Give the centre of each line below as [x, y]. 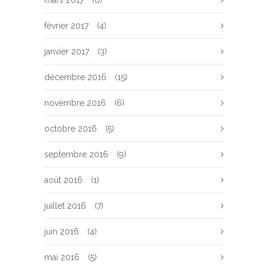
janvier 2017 [67, 51]
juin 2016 [62, 232]
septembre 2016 [76, 154]
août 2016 [63, 180]
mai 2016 [62, 257]
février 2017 [66, 26]
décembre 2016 [75, 77]
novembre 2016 [75, 103]
